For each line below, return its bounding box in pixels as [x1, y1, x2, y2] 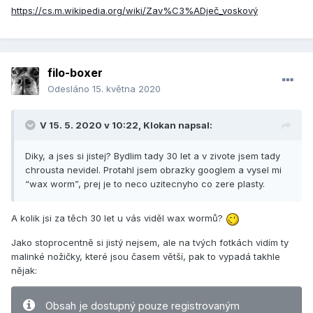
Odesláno [48, 83, 92, 95]
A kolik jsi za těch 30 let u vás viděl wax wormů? [11, 212, 226, 224]
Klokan [143, 119, 176, 131]
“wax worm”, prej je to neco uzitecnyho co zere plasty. [25, 178, 268, 190]
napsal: [176, 119, 212, 131]
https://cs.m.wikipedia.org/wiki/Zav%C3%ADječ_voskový [11, 5, 258, 17]
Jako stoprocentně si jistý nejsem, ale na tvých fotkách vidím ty [11, 236, 289, 248]
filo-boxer [48, 66, 103, 80]
